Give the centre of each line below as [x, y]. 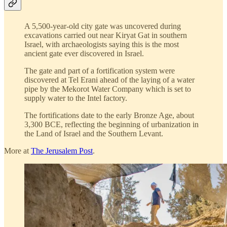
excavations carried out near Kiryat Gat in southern [106, 35]
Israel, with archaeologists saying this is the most [102, 44]
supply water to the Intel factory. [76, 98]
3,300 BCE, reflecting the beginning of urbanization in [111, 124]
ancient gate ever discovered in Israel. [84, 53]
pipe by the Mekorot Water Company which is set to [108, 89]
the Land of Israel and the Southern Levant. [94, 133]
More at [17, 150]
